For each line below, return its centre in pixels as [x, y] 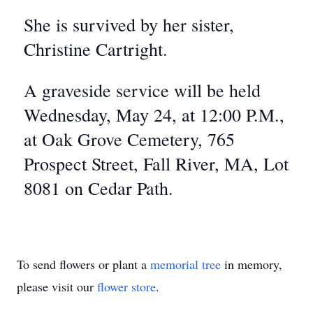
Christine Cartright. [96, 49]
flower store [126, 286]
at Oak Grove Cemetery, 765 [129, 139]
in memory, [252, 264]
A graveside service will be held [142, 90]
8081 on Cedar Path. [99, 188]
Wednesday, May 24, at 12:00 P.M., [154, 115]
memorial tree [185, 264]
